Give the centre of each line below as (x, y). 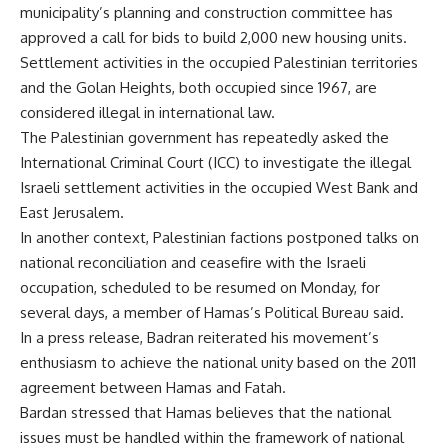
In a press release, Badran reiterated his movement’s (199, 338)
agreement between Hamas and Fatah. (153, 388)
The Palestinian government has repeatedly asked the (204, 138)
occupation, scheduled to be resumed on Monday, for (200, 288)
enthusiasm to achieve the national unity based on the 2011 (218, 363)
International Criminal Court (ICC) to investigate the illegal (215, 163)
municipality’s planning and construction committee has (206, 13)
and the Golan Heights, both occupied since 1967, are (198, 88)
